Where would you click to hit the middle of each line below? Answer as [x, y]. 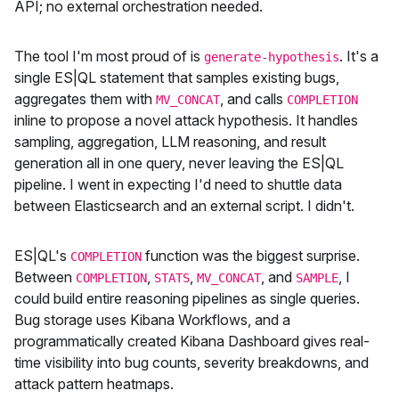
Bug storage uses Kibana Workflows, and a [152, 319]
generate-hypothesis [272, 57]
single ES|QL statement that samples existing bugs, [177, 77]
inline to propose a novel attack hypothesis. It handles [186, 120]
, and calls [253, 98]
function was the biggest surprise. [251, 255]
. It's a [359, 56]
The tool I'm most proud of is [109, 56]
